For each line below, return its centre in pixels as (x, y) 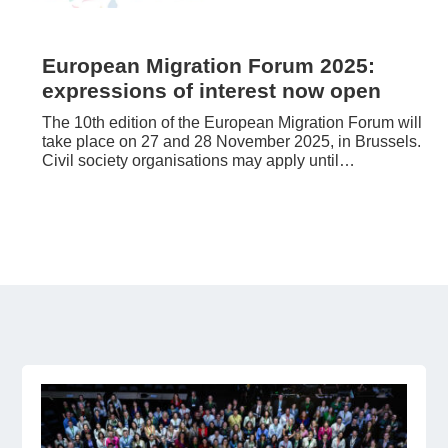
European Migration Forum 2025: (209, 66)
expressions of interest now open (212, 91)
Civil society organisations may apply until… (199, 161)
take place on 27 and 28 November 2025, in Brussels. (232, 142)
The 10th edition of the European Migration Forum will (232, 123)
